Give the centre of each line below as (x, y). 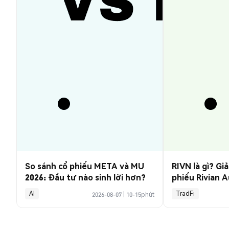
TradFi (185, 193)
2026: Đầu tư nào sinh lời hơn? (85, 177)
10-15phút (140, 194)
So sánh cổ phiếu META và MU (85, 166)
